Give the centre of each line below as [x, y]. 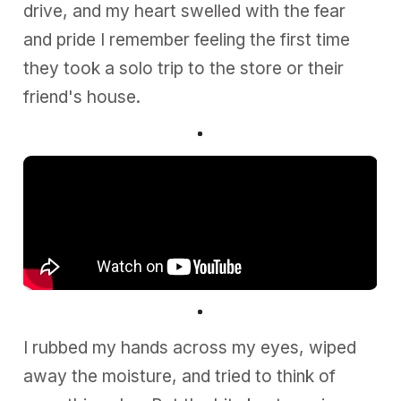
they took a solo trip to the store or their [184, 68]
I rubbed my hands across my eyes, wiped [190, 348]
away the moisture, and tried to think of [180, 377]
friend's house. [82, 97]
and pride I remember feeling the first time [187, 39]
